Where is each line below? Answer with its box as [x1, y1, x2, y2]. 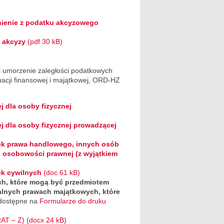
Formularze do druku [39, 196, 106, 205]
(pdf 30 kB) [25, 37, 62, 45]
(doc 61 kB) [43, 168, 80, 176]
